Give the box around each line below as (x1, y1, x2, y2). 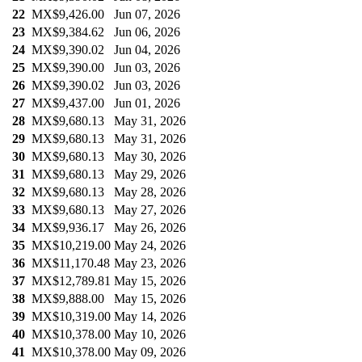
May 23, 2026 (114, 256, 186, 271)
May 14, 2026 (114, 309, 186, 324)
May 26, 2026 (114, 221, 186, 235)
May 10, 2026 (114, 327, 186, 342)
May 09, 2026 (114, 345, 186, 360)
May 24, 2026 (114, 238, 186, 253)
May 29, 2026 (114, 167, 186, 182)
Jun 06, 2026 (114, 25, 180, 40)
